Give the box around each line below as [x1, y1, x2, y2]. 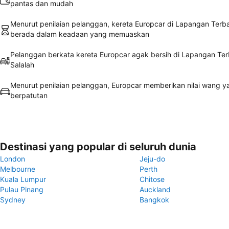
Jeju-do [140, 154, 165, 163]
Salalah [10, 60, 34, 69]
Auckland [140, 185, 171, 194]
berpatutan [10, 91, 48, 100]
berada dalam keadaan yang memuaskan [10, 30, 149, 38]
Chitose [140, 175, 165, 184]
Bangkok [140, 195, 169, 204]
